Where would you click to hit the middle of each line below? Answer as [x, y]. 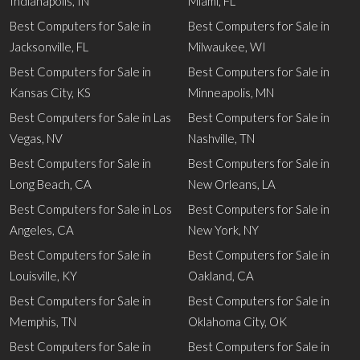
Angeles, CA [42, 230]
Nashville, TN [221, 138]
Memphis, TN [43, 321]
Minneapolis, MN [231, 92]
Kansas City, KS [50, 92]
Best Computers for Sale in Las [90, 117]
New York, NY [223, 230]
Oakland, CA [221, 276]
